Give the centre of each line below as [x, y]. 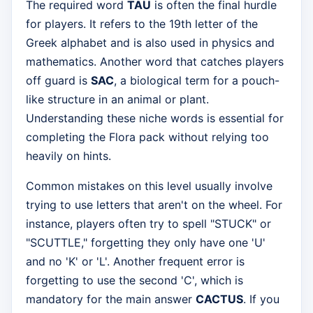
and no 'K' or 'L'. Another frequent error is [135, 261]
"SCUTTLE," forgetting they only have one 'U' [146, 242]
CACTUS [219, 299]
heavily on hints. [68, 155]
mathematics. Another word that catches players [155, 61]
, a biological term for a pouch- [197, 80]
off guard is [58, 80]
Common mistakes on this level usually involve [149, 185]
